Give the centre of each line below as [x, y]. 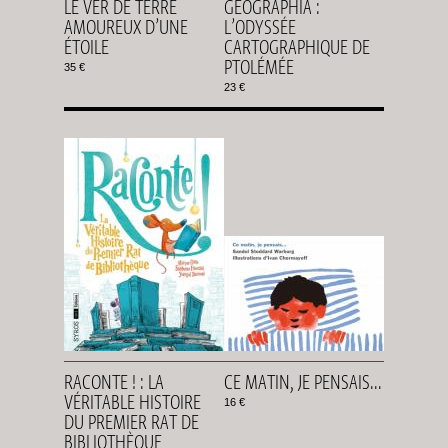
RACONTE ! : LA [114, 382]
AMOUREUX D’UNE [126, 27]
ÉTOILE [88, 47]
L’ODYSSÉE [260, 27]
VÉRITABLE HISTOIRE [132, 402]
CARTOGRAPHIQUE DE [297, 47]
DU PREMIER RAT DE [131, 422]
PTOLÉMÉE [259, 67]
